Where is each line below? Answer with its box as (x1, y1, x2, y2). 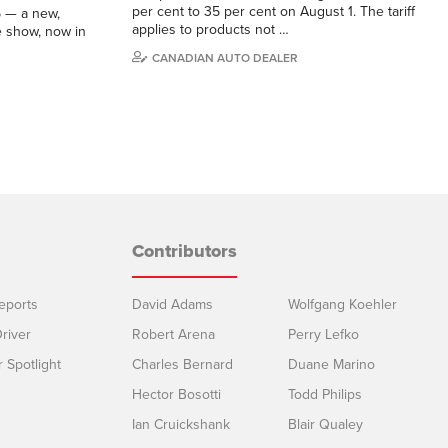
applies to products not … (132, 20, 289, 38)
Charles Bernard (132, 355, 233, 373)
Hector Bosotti (132, 385, 221, 403)
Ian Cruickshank (132, 415, 230, 433)
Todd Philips (288, 385, 362, 403)
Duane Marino (288, 355, 375, 373)
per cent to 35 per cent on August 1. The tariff (132, 2, 415, 20)
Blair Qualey (288, 415, 363, 433)
